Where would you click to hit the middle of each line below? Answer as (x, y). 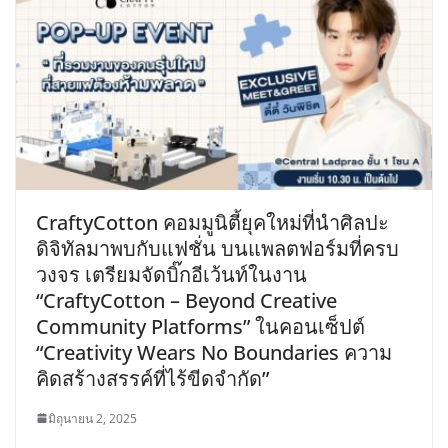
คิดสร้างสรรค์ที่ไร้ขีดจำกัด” (152, 378)
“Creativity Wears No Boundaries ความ (214, 352)
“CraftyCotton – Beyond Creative (186, 300)
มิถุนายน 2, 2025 (92, 418)
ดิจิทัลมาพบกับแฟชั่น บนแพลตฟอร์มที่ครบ (217, 248)
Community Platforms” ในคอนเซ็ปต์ (200, 326)
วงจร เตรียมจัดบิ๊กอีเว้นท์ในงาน (171, 274)
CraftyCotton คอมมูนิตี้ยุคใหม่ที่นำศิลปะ (212, 222)
